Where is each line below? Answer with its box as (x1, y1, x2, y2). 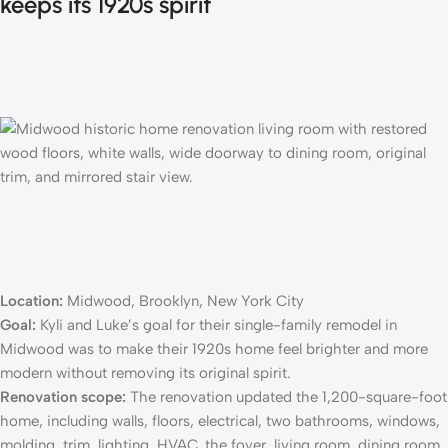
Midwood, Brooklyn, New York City (63, 292, 304, 311)
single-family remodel (234, 316, 381, 335)
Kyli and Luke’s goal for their (36, 316, 230, 335)
